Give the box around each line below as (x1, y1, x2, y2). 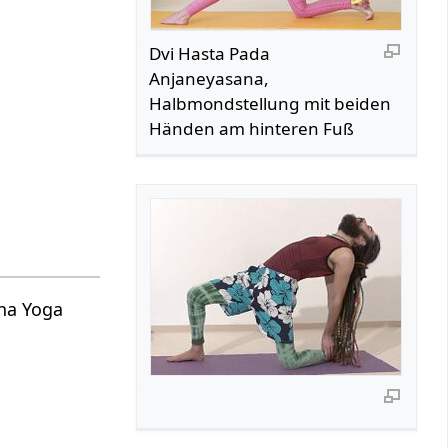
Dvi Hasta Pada (149, 41, 271, 65)
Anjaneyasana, (149, 66, 270, 90)
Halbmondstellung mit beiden (149, 91, 392, 115)
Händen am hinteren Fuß (149, 116, 355, 140)
